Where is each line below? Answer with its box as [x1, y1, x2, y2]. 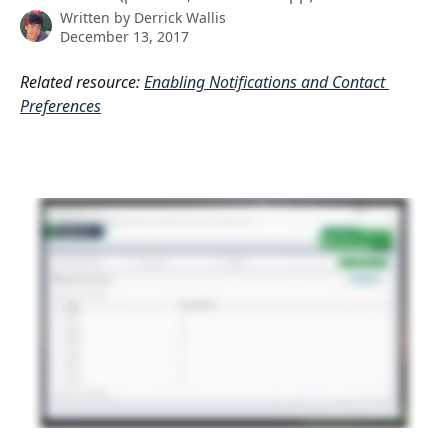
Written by [60, 8, 134, 27]
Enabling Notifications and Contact [144, 71, 389, 93]
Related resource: [20, 71, 144, 93]
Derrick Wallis [134, 8, 226, 27]
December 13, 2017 [60, 27, 189, 46]
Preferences [20, 95, 101, 117]
